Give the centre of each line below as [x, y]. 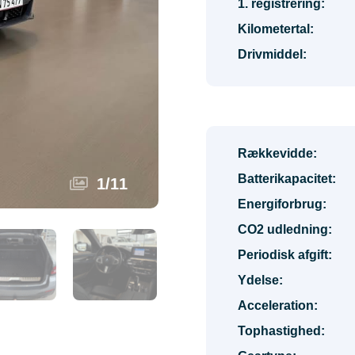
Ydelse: [260, 280]
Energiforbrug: [282, 204]
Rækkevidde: [277, 153]
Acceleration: [278, 305]
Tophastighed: [281, 331]
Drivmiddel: [272, 54]
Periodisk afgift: [285, 255]
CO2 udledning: [285, 229]
